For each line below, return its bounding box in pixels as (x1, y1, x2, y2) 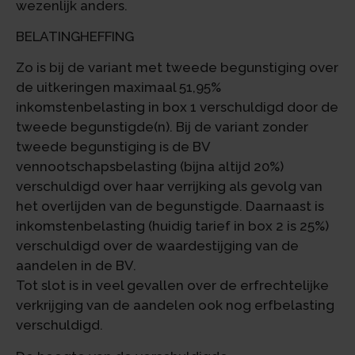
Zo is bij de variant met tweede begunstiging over (16, 59, 338, 76)
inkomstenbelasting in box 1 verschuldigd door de (16, 99, 338, 116)
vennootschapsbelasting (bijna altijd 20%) (16, 158, 284, 175)
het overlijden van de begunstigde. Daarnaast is (16, 198, 324, 215)
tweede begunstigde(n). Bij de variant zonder (16, 119, 308, 136)
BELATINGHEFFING (16, 29, 134, 45)
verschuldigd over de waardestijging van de (16, 238, 299, 254)
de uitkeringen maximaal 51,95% (16, 79, 221, 96)
